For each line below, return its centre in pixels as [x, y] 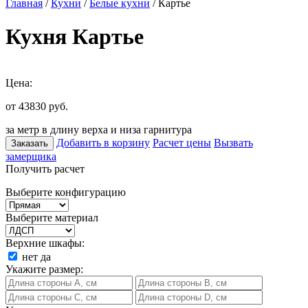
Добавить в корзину [103, 142]
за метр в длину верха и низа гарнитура [99, 129]
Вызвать [233, 142]
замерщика [31, 156]
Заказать [30, 143]
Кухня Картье [75, 37]
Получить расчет [45, 168]
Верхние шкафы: [45, 243]
